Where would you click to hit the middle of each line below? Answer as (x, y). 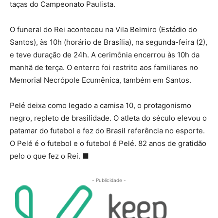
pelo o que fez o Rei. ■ (49, 156)
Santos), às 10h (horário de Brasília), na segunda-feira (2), (109, 42)
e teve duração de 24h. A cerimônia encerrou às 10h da (105, 55)
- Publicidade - (109, 180)
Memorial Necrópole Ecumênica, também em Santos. (100, 80)
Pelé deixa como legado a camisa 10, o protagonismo (100, 106)
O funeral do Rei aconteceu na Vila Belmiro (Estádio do (103, 30)
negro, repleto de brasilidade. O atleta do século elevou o (108, 118)
